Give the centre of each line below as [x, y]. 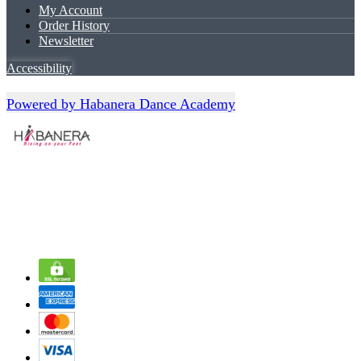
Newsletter [66, 41]
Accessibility [39, 68]
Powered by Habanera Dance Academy [121, 104]
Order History [74, 26]
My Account [71, 10]
